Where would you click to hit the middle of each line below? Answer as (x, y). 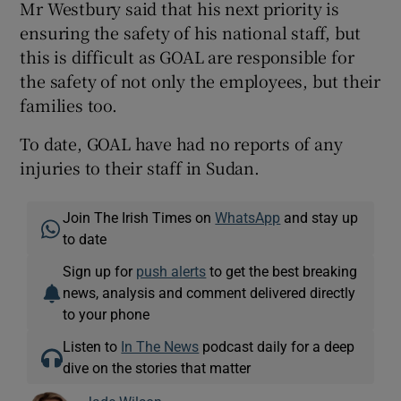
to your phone (107, 315)
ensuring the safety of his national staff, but (191, 33)
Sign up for (100, 272)
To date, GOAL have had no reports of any (181, 144)
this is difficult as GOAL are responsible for (187, 57)
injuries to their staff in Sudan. (140, 168)
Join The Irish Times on (139, 218)
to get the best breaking (282, 272)
